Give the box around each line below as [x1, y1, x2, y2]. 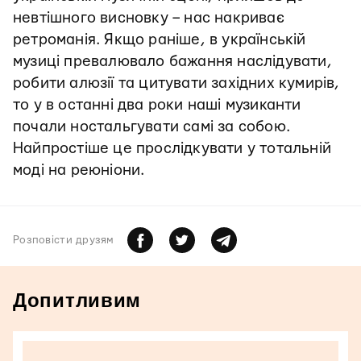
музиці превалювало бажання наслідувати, [13, 54, 332, 70]
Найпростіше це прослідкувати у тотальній [13, 141, 332, 157]
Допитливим [13, 289, 142, 312]
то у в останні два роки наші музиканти [13, 98, 301, 114]
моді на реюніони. [13, 163, 145, 179]
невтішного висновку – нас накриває [13, 10, 284, 27]
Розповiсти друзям [13, 234, 114, 247]
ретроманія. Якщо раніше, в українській [13, 32, 306, 48]
